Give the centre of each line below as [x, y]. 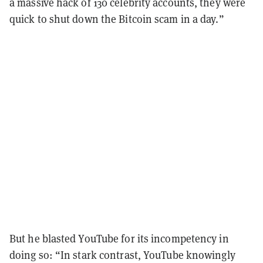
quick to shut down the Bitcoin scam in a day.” [117, 19]
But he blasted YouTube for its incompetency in [119, 238]
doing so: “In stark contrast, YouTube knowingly [122, 255]
